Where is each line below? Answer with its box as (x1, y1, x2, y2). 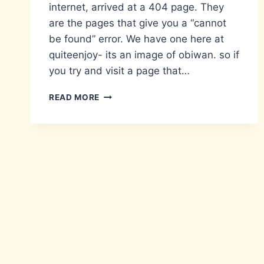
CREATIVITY (99, 90, 151, 100)
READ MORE (49, 93, 100, 103)
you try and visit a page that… (49, 65, 190, 77)
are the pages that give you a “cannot (49, 17, 226, 29)
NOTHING (99, 114, 140, 124)
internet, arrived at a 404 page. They (49, 1, 224, 14)
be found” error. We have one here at (49, 33, 224, 45)
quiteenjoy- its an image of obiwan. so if (49, 49, 239, 61)
